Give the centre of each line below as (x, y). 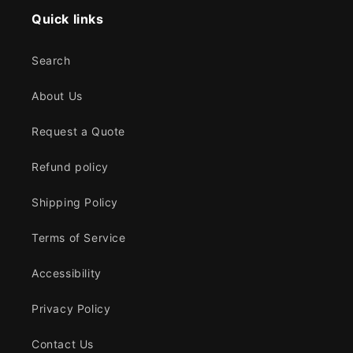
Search (51, 61)
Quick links (68, 19)
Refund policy (70, 167)
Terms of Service (79, 238)
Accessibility (67, 273)
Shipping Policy (75, 203)
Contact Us (63, 344)
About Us (57, 96)
